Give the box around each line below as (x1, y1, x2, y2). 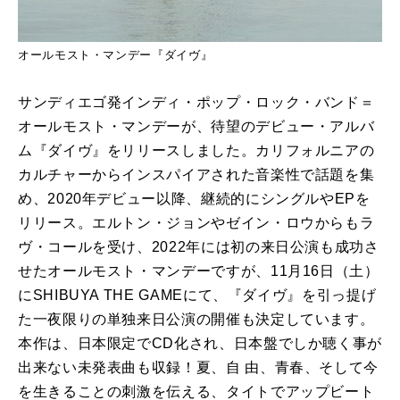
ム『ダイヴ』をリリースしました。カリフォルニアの (18, 143, 375, 159)
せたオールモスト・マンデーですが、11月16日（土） (18, 263, 379, 279)
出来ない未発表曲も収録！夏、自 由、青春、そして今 (18, 360, 379, 376)
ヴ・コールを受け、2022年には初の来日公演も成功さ (18, 239, 379, 255)
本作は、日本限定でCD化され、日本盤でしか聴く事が (18, 336, 383, 352)
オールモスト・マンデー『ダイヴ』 (18, 48, 213, 62)
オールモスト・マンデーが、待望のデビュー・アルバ (18, 119, 375, 135)
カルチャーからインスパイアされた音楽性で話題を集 (18, 167, 375, 183)
